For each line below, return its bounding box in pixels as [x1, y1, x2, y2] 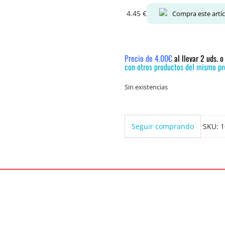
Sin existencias [125, 82, 168, 91]
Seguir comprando [132, 122, 194, 131]
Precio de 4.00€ [125, 52, 174, 64]
